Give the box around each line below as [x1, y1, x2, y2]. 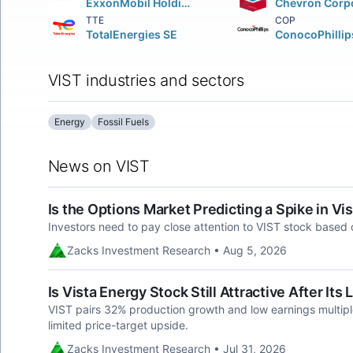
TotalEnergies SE [85, 28, 177, 41]
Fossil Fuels [97, 116, 149, 128]
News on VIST [47, 157, 150, 176]
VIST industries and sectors [47, 71, 244, 90]
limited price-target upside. [47, 318, 188, 332]
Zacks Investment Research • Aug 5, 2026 [66, 243, 287, 257]
